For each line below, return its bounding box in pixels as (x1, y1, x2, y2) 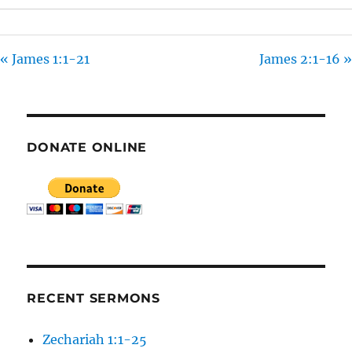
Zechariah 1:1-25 (42, 332, 148, 348)
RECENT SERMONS (27, 291, 160, 306)
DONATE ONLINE (27, 140, 148, 156)
